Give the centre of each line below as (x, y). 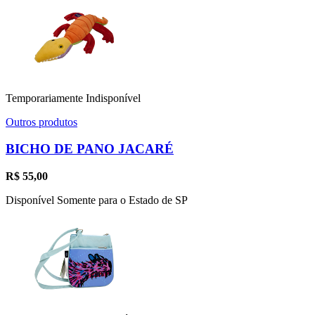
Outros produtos (41, 122)
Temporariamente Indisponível (73, 98)
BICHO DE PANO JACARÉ (90, 149)
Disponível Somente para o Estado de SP (97, 200)
